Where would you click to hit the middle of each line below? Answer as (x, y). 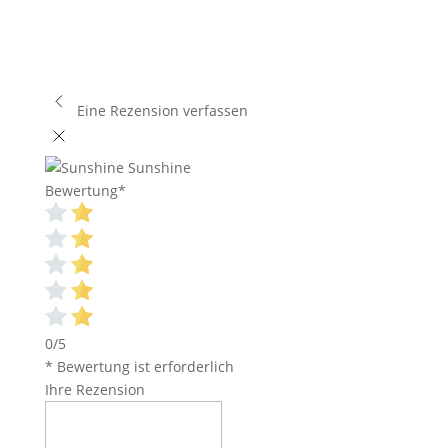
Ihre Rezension (94, 389)
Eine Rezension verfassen (162, 110)
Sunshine (159, 167)
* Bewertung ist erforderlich (139, 366)
